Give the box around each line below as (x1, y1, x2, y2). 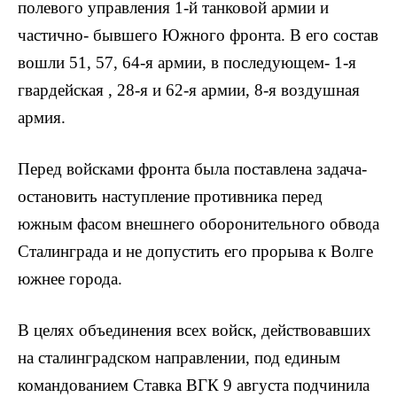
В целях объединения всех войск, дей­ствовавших (18, 321, 371, 340)
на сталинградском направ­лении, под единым (18, 348, 340, 368)
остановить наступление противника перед (18, 187, 323, 206)
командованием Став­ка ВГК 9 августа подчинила (18, 376, 370, 395)
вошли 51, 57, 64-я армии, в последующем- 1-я (18, 53, 356, 72)
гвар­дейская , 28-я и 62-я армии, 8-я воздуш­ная (18, 81, 360, 99)
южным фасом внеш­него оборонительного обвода (18, 214, 379, 234)
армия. (18, 108, 66, 127)
